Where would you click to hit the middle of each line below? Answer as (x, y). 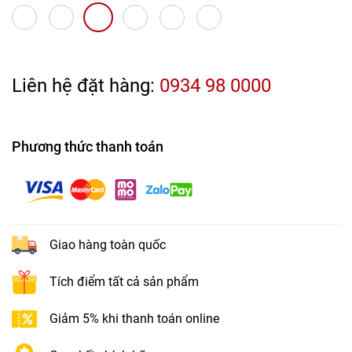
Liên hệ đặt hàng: (86, 86)
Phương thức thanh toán (88, 147)
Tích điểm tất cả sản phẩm (124, 282)
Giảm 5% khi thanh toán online (134, 319)
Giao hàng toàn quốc (108, 245)
